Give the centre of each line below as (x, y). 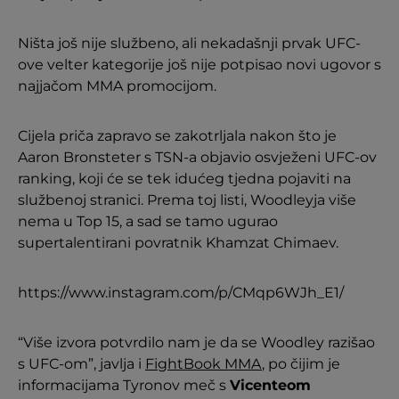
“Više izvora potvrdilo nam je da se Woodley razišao (196, 342)
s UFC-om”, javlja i (81, 363)
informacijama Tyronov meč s (124, 385)
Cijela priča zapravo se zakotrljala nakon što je (177, 135)
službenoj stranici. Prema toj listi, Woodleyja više (187, 199)
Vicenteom (270, 385)
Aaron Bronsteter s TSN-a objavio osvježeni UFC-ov (197, 157)
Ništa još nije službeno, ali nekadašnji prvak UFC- (189, 43)
